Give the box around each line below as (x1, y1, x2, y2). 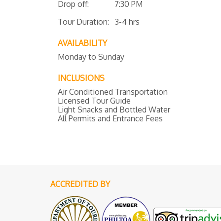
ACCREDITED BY (50, 179, 110, 189)
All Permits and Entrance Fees (58, 113, 163, 123)
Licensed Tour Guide (58, 95, 131, 106)
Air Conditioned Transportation (58, 86, 168, 97)
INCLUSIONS (58, 73, 105, 83)
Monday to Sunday (58, 51, 124, 62)
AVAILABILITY (58, 37, 107, 48)
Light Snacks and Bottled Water (58, 104, 170, 114)
